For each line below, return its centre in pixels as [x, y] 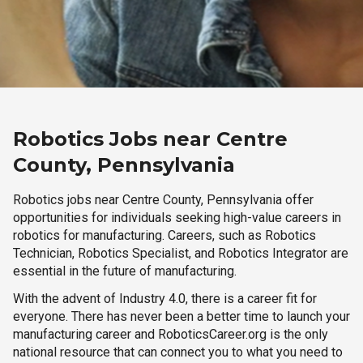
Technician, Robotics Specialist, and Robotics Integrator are [181, 253]
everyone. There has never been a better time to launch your [181, 316]
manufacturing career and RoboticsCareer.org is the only [171, 334]
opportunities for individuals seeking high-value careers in [177, 218]
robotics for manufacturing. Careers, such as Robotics [164, 235]
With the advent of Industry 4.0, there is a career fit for [165, 299]
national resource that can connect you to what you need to [178, 352]
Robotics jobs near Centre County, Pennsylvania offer [163, 200]
